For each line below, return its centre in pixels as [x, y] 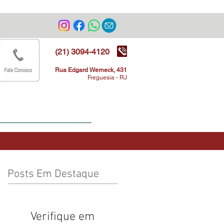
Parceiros [70, 113]
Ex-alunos [26, 113]
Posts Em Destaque [53, 174]
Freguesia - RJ [107, 77]
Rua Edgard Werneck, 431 [91, 70]
